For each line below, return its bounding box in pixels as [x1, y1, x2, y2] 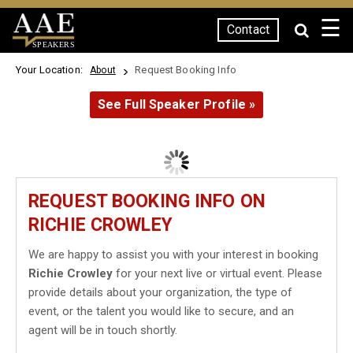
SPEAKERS [32, 39, 75, 49]
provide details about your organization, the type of [28, 285, 292, 299]
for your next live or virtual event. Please [113, 266, 322, 281]
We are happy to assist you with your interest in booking [28, 247, 318, 262]
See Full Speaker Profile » [97, 97, 256, 112]
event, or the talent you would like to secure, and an [28, 304, 294, 318]
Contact [227, 22, 269, 37]
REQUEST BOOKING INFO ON [28, 191, 266, 212]
